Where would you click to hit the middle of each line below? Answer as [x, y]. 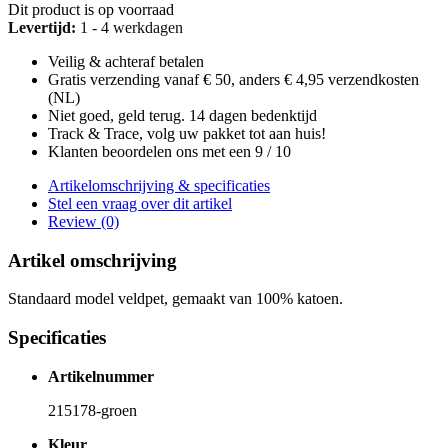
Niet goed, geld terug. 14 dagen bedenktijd [182, 115]
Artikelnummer [101, 376]
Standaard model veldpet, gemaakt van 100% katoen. [175, 299]
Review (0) [83, 221]
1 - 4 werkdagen [129, 27]
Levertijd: [42, 27]
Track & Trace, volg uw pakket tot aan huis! [187, 133]
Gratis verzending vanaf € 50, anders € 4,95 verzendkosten [233, 79]
